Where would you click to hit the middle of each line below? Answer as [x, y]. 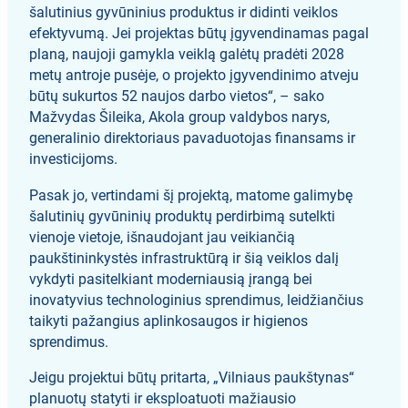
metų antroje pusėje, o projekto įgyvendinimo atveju [194, 76]
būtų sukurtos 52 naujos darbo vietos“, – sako [177, 97]
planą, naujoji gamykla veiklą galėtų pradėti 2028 [187, 55]
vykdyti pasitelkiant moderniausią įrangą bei [171, 279]
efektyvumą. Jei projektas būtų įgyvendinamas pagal [199, 34]
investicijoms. [74, 159]
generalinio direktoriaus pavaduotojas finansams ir [193, 138]
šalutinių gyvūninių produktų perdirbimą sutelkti [183, 216]
